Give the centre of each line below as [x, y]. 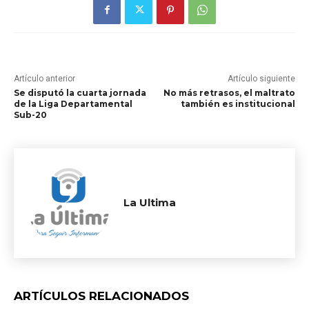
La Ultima [150, 202]
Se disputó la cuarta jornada [80, 92]
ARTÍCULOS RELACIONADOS [101, 296]
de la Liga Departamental [73, 103]
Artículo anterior [44, 78]
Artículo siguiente [261, 78]
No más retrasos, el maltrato [229, 92]
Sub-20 [30, 114]
